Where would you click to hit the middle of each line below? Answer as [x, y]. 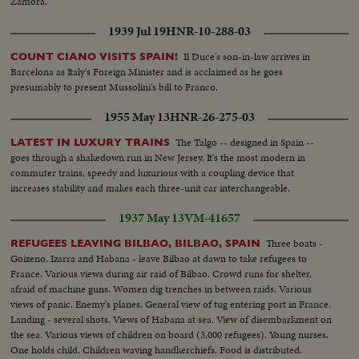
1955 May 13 [137, 117]
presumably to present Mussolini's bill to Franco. [115, 87]
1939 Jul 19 [137, 31]
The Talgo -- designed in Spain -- [245, 142]
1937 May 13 [151, 218]
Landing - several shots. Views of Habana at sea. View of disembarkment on [171, 319]
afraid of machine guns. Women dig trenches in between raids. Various [161, 288]
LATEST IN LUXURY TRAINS [91, 142]
